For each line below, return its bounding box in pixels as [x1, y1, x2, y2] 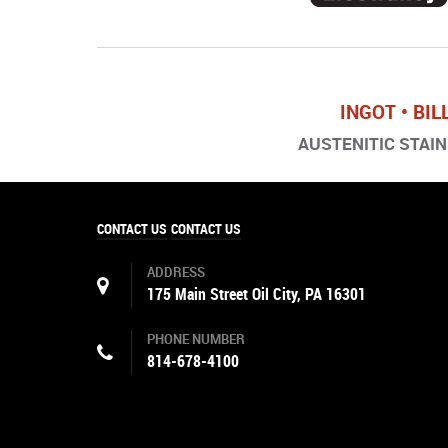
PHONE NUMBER [147, 330, 245, 348]
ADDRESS [147, 263, 205, 281]
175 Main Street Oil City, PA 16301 [147, 283, 366, 305]
